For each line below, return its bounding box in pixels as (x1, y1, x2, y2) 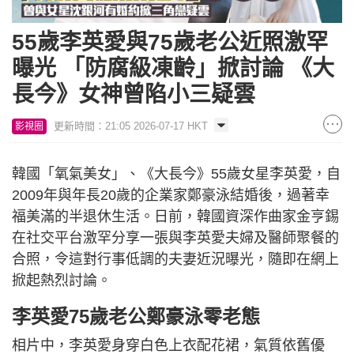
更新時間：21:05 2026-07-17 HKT (54, 120, 208, 133)
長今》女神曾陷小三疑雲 (12, 82, 255, 107)
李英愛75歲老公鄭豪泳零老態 (12, 306, 260, 328)
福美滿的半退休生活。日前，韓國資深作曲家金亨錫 (12, 209, 339, 225)
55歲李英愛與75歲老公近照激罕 (12, 30, 328, 55)
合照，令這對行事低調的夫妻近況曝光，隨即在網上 (12, 251, 339, 268)
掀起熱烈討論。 (12, 273, 111, 289)
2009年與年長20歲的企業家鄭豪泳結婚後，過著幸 (12, 187, 330, 204)
